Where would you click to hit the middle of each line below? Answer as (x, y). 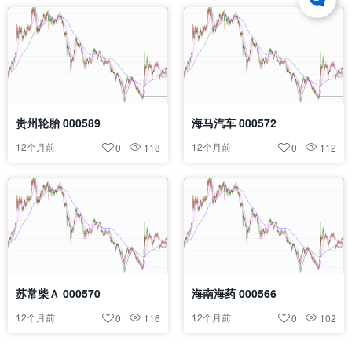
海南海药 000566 (234, 293)
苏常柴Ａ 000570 (58, 293)
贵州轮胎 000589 (58, 122)
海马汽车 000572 (234, 122)
